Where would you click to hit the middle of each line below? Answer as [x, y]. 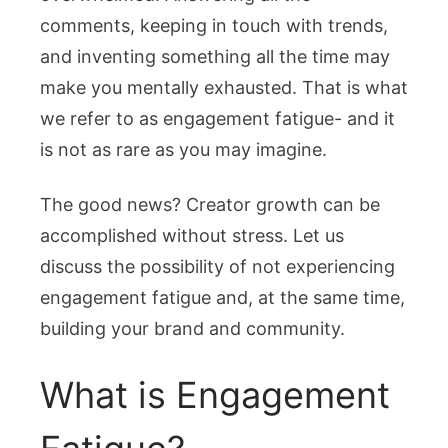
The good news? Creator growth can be [210, 205]
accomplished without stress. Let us [192, 236]
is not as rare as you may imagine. [183, 150]
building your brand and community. [192, 329]
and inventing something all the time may [215, 57]
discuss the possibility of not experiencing [217, 267]
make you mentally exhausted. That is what [224, 88]
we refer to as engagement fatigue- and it [217, 119]
